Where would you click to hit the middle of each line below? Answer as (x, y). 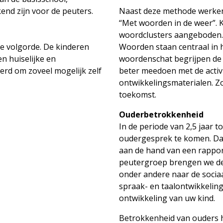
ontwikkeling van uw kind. (167, 198)
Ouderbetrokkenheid (161, 114)
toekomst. (138, 94)
